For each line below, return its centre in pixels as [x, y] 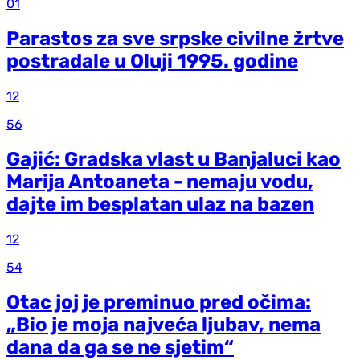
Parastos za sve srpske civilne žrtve [175, 39]
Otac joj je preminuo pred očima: [159, 302]
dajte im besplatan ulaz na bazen [160, 204]
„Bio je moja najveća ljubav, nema [164, 324]
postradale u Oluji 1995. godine [152, 61]
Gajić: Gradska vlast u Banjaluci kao [174, 159]
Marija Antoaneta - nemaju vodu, [160, 181]
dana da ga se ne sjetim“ [120, 347]
